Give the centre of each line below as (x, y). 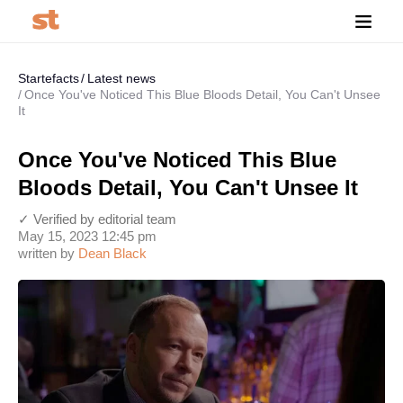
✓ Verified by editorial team (97, 219)
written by (48, 253)
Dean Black (112, 253)
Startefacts (49, 78)
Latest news (121, 78)
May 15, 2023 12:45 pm (87, 236)
